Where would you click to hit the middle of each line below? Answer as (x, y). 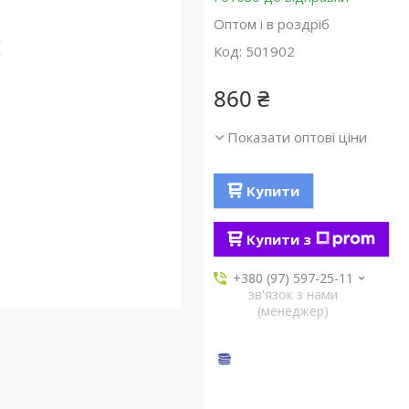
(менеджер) (294, 311)
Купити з (278, 240)
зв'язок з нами (294, 295)
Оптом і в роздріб (271, 24)
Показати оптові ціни (297, 137)
